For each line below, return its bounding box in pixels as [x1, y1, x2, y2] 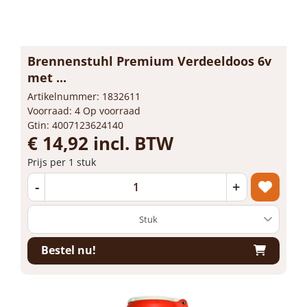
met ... [27, 69, 66, 86]
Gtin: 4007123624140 [27, 118, 123, 132]
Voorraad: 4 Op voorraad [27, 103, 140, 117]
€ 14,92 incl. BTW [27, 130, 173, 156]
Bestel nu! [41, 243, 96, 258]
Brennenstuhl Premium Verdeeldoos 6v [27, 52, 271, 69]
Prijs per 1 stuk [27, 155, 96, 169]
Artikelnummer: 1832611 [27, 89, 140, 103]
